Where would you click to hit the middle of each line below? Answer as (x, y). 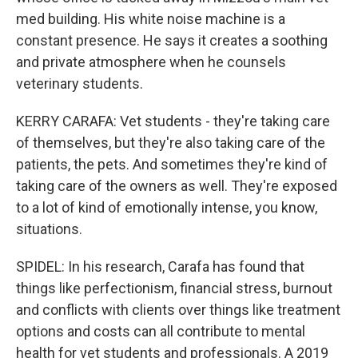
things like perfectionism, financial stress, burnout (174, 288)
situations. (49, 229)
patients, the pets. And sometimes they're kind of (172, 164)
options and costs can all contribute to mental (161, 331)
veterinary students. (80, 84)
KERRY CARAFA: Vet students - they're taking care (173, 121)
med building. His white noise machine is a (151, 19)
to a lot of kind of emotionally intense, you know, (167, 207)
